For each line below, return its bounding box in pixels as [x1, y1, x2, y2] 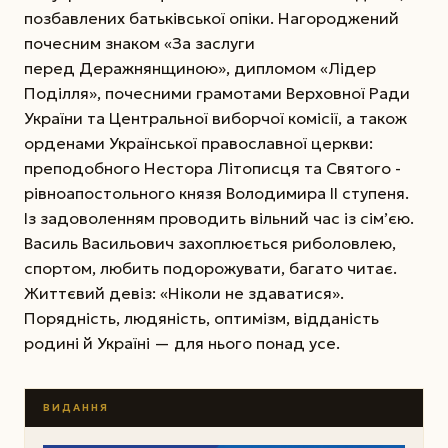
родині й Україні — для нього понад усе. [24, 332, 340, 353]
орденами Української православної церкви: [24, 132, 373, 153]
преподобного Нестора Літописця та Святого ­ [24, 157, 401, 178]
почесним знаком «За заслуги [24, 32, 255, 53]
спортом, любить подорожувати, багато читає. [24, 257, 397, 278]
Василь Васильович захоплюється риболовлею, [24, 232, 396, 253]
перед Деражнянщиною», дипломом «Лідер [24, 57, 376, 78]
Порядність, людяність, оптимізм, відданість [24, 307, 379, 328]
